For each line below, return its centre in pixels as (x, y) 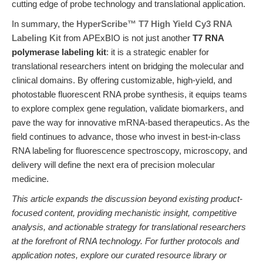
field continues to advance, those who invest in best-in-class (126, 136)
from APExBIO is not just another (127, 38)
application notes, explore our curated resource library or (119, 255)
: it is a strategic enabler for (158, 52)
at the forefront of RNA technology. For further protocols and (125, 241)
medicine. (30, 179)
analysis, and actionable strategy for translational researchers (129, 227)
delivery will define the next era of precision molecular (113, 165)
